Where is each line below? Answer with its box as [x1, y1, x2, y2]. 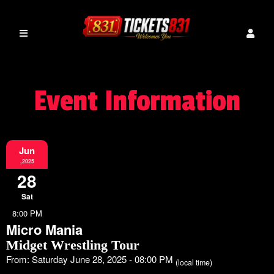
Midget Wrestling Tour [6, 237, 139, 253]
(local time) [176, 257, 212, 268]
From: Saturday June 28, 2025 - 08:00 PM [6, 253, 176, 265]
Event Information [34, 84, 240, 118]
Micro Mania [6, 220, 83, 239]
